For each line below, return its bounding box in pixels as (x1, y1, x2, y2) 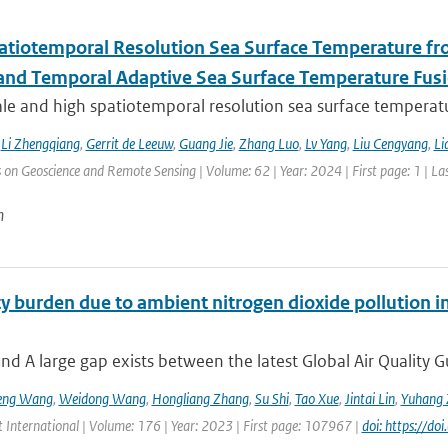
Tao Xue (294, 389, 339, 408)
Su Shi (254, 389, 289, 408)
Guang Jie (178, 134, 233, 153)
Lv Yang (304, 134, 347, 153)
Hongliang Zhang (151, 389, 249, 408)
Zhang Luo (238, 134, 299, 153)
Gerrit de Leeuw (85, 134, 173, 153)
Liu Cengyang (352, 134, 428, 153)
